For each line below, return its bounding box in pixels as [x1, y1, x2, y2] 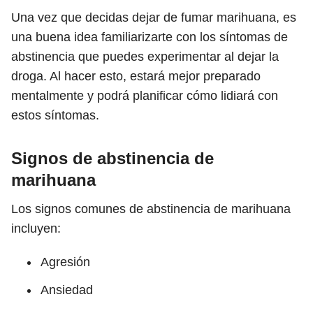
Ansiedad [41, 283, 93, 297]
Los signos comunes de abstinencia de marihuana [11, 202, 291, 216]
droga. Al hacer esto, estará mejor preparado [11, 69, 261, 83]
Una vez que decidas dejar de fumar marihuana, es [11, 10, 296, 24]
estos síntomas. [11, 108, 99, 122]
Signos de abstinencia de [11, 149, 214, 168]
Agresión [41, 255, 90, 269]
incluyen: [11, 221, 61, 235]
